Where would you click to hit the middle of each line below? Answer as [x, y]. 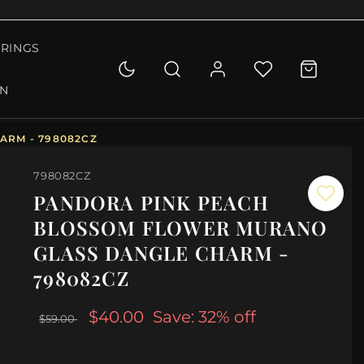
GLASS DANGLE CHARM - [162, 253]
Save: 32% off [205, 317]
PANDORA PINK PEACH [151, 203]
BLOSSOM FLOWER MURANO [181, 228]
